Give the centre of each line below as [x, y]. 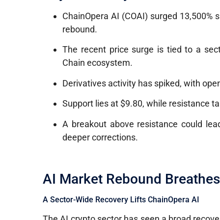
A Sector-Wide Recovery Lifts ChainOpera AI [121, 200]
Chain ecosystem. [98, 63]
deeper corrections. [100, 137]
